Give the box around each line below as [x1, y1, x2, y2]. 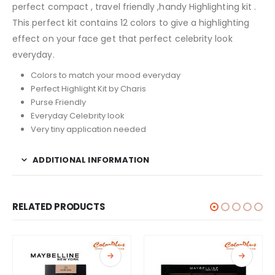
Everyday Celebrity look [30, 109, 125, 122]
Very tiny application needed [30, 123, 146, 135]
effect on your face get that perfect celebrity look [12, 32, 233, 45]
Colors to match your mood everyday [30, 69, 180, 81]
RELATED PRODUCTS [12, 199, 105, 213]
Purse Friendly [30, 96, 86, 108]
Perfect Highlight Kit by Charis [30, 82, 146, 95]
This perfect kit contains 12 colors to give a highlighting [12, 16, 250, 29]
